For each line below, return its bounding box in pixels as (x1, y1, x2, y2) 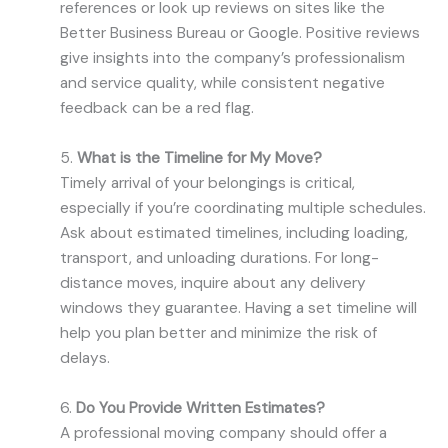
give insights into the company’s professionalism (60, 48, 405, 69)
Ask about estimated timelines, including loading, (60, 223, 408, 244)
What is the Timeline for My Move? (77, 148, 322, 169)
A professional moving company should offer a (60, 422, 387, 443)
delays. (60, 348, 110, 369)
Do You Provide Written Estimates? (76, 397, 325, 418)
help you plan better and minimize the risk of (60, 323, 377, 344)
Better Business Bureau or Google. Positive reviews (60, 23, 420, 44)
